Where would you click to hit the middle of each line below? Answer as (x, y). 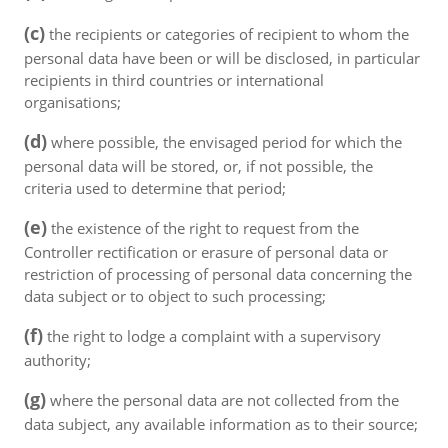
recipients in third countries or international (174, 80)
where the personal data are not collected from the (222, 400)
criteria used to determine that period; (155, 188)
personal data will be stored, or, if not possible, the (198, 166)
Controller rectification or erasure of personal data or (206, 252)
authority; (57, 360)
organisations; (72, 102)
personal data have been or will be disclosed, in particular (222, 58)
